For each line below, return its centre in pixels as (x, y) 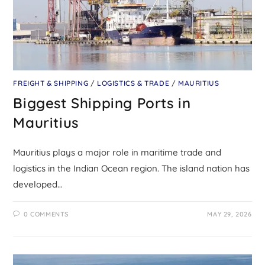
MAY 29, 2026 (230, 214)
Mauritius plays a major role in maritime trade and (117, 153)
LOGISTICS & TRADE (133, 83)
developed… (38, 185)
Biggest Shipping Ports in (102, 103)
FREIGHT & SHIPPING (51, 83)
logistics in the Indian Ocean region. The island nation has (132, 169)
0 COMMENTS (46, 214)
